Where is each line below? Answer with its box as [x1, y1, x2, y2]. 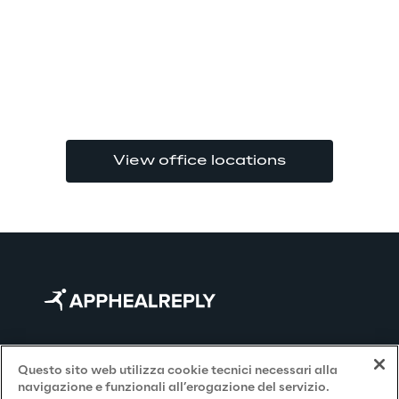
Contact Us [36, 346, 128, 361]
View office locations [113, 154, 286, 169]
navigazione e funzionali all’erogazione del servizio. [18, 381, 330, 395]
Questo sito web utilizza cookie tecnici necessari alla [18, 364, 338, 378]
